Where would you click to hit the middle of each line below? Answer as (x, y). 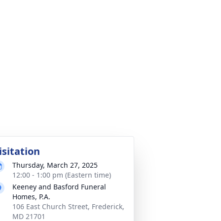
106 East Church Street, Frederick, (68, 206)
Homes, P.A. (31, 197)
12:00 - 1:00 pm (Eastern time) (62, 175)
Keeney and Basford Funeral (59, 187)
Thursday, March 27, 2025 (55, 165)
